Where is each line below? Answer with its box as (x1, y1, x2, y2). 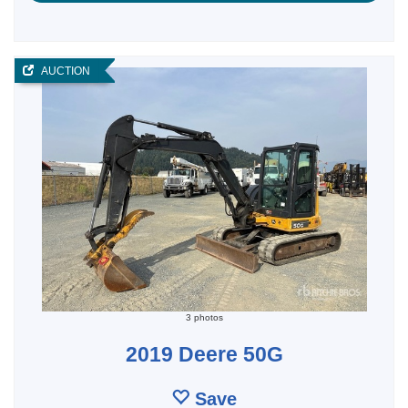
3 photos (185, 311, 223, 322)
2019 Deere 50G (125, 342, 283, 366)
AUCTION (34, 65, 91, 77)
